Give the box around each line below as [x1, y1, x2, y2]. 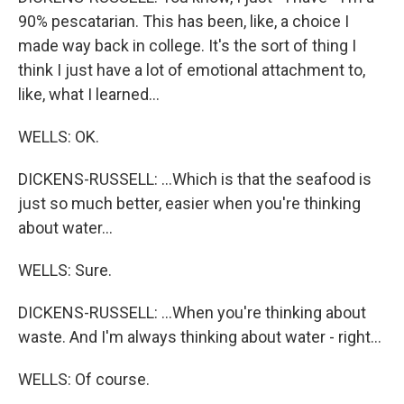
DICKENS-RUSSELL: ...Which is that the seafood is [18, 170, 372, 188]
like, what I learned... [18, 85, 160, 104]
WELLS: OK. [18, 127, 99, 146]
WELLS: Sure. [18, 261, 112, 280]
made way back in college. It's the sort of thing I [18, 36, 356, 55]
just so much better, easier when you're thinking [18, 194, 361, 213]
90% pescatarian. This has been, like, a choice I [18, 12, 349, 31]
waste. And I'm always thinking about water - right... [18, 327, 381, 346]
